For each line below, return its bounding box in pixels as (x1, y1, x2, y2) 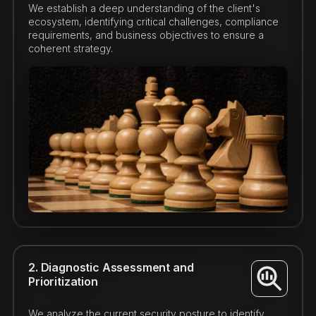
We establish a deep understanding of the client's (28, 2, 260, 14)
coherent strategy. (28, 42, 113, 54)
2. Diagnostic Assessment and (28, 260, 194, 275)
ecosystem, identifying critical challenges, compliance (28, 16, 279, 28)
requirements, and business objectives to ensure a (28, 29, 264, 41)
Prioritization (28, 274, 98, 289)
